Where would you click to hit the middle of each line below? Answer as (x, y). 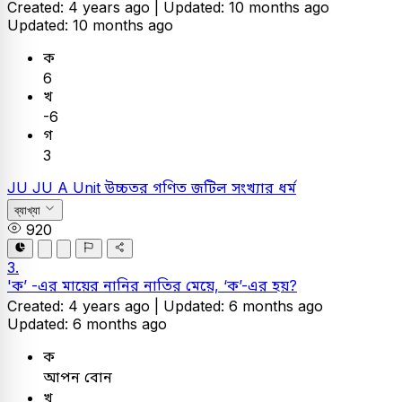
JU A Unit (69, 188)
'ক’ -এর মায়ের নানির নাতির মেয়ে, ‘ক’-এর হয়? (152, 285)
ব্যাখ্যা (27, 210)
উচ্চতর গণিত (148, 188)
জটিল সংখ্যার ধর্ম (244, 188)
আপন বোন (78, 376)
